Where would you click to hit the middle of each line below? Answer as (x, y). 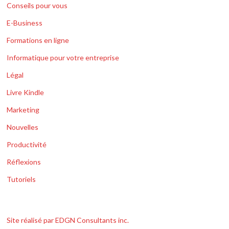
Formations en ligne (38, 40)
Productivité (27, 145)
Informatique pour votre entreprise (63, 58)
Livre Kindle (26, 93)
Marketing (23, 110)
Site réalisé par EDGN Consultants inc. (68, 220)
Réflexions (24, 162)
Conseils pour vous (37, 6)
